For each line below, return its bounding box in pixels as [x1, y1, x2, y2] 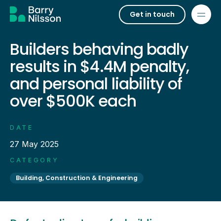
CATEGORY [10, 156, 59, 164]
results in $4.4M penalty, [10, 55, 189, 77]
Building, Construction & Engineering [16, 174, 138, 182]
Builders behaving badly [10, 38, 188, 60]
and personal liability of [10, 73, 183, 95]
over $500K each [10, 90, 136, 112]
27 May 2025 [10, 139, 59, 149]
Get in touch [130, 9, 175, 19]
